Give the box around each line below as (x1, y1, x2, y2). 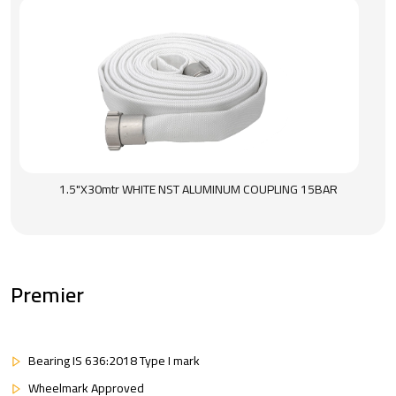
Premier (11, 275, 84, 315)
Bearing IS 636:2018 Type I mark (28, 349, 200, 372)
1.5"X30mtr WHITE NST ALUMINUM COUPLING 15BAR (58, 178, 338, 201)
